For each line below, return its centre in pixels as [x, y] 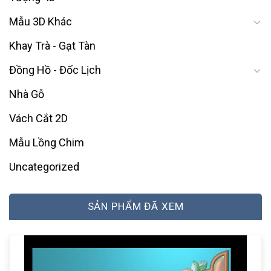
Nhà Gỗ [27, 94]
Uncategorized [44, 166]
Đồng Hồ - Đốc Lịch [55, 70]
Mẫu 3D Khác [41, 21]
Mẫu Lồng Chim [47, 142]
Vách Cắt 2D [38, 118]
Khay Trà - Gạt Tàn [52, 45]
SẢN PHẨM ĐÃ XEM [135, 207]
